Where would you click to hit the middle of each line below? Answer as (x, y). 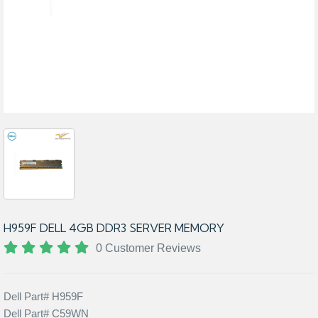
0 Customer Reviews (148, 248)
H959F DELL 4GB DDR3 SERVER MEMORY (114, 228)
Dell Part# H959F (43, 296)
